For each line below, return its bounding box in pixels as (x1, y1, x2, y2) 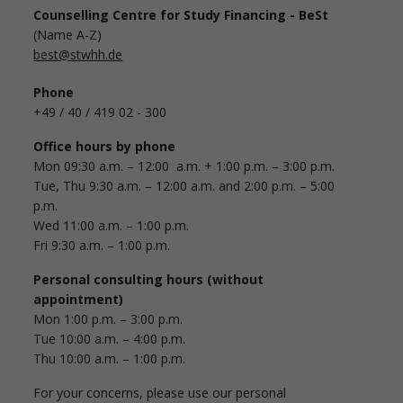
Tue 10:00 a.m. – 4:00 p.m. (33, 329, 186, 347)
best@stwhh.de (33, 45, 123, 63)
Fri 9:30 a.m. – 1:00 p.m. (33, 236, 171, 254)
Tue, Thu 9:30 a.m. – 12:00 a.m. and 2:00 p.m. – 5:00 (33, 176, 336, 194)
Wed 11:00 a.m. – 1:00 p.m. (33, 216, 190, 234)
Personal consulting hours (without (33, 270, 264, 288)
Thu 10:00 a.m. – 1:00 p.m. (33, 349, 186, 367)
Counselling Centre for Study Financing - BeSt (33, 5, 329, 23)
